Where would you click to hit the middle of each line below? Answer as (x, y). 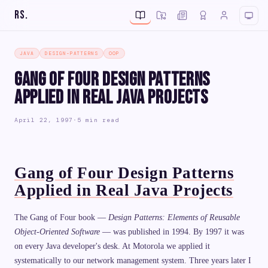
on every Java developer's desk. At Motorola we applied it (112, 246)
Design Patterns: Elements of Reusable (174, 217)
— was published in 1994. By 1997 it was (172, 232)
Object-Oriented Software (57, 232)
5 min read (98, 120)
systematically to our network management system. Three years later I (133, 260)
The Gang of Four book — (61, 217)
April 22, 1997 (44, 120)
